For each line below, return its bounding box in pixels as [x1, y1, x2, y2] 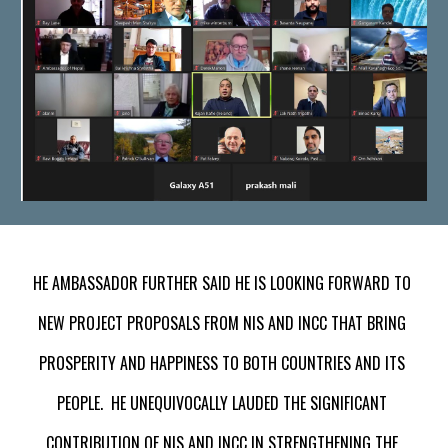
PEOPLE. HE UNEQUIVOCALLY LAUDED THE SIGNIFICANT [57, 391, 387, 415]
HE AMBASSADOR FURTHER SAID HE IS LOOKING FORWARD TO [33, 271, 411, 295]
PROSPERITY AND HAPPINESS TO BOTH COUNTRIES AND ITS [39, 351, 405, 375]
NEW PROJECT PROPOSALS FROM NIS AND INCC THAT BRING [38, 311, 406, 335]
